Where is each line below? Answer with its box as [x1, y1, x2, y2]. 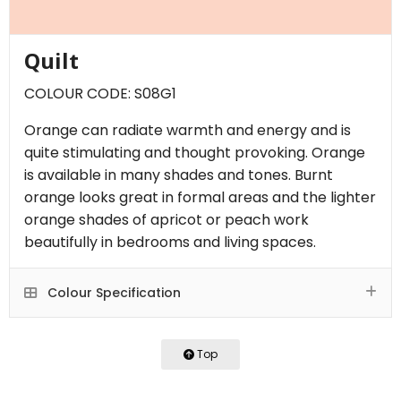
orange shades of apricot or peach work [24, 209, 309, 230]
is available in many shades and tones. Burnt [24, 164, 333, 185]
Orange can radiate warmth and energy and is [24, 119, 351, 141]
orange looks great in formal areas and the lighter [24, 186, 376, 208]
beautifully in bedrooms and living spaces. [24, 231, 316, 252]
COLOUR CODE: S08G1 [24, 82, 176, 104]
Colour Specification [44, 283, 181, 302]
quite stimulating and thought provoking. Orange [24, 141, 365, 163]
